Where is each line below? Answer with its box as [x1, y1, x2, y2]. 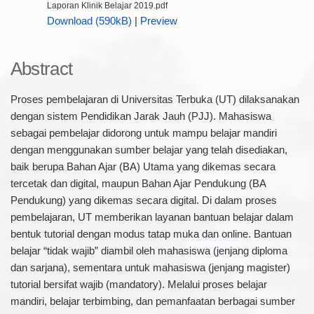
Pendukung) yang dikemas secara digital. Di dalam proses [10, 194, 277, 206]
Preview [139, 15, 177, 27]
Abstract [10, 58, 73, 78]
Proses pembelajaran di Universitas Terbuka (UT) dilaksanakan [10, 93, 299, 105]
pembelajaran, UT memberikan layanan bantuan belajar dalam [10, 211, 294, 223]
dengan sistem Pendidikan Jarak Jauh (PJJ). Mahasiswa [10, 110, 271, 122]
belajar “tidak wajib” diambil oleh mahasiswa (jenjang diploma [10, 245, 287, 257]
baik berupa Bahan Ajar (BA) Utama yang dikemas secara [10, 161, 275, 172]
